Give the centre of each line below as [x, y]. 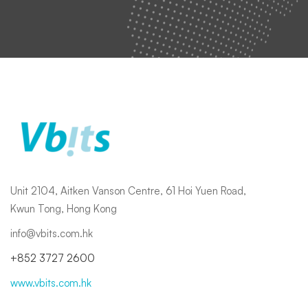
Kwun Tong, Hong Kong [64, 209]
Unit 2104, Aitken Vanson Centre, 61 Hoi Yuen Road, [128, 191]
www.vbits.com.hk [51, 283]
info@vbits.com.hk [52, 234]
